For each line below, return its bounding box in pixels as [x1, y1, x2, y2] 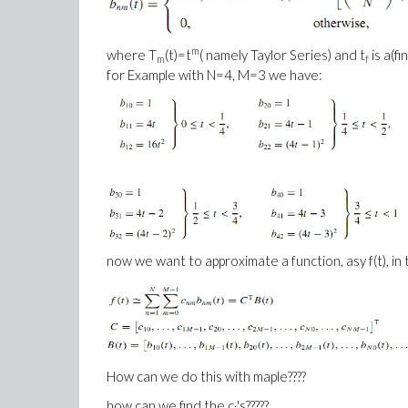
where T [107, 46, 157, 63]
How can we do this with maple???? [107, 368, 306, 384]
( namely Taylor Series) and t [199, 46, 365, 63]
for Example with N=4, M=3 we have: [107, 66, 322, 83]
